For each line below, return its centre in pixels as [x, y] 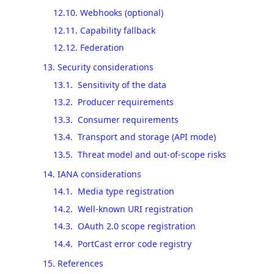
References [80, 263]
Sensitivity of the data [122, 84]
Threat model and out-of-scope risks [152, 154]
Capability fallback [117, 30]
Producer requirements [125, 102]
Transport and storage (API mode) [146, 137]
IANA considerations [99, 174]
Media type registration [126, 191]
